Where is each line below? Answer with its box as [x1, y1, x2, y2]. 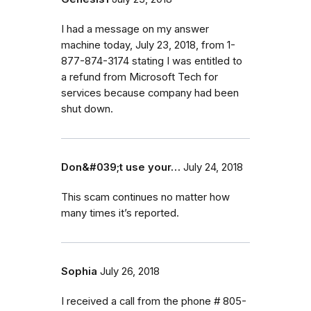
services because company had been [61, 86, 239, 99]
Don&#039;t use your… [61, 160, 180, 174]
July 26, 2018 [100, 264, 160, 278]
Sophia [61, 264, 97, 278]
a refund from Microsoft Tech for [61, 70, 218, 83]
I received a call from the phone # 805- [61, 294, 246, 308]
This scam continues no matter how [61, 190, 230, 203]
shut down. [61, 102, 113, 115]
